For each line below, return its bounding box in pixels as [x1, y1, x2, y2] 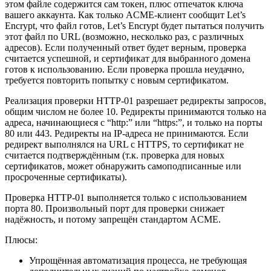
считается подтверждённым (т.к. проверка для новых [5, 149, 224, 160]
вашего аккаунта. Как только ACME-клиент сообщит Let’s [5, 9, 246, 20]
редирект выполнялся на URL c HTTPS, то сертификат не [5, 139, 244, 149]
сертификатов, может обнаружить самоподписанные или [5, 160, 241, 171]
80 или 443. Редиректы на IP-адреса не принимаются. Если [5, 128, 249, 139]
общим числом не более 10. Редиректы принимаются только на [5, 106, 266, 117]
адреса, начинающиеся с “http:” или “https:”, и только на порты [5, 117, 263, 128]
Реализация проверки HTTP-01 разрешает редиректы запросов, [5, 95, 266, 106]
